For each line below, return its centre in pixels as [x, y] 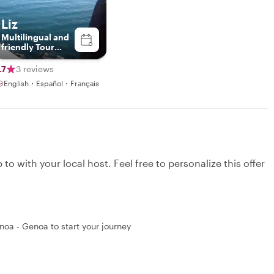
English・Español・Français [51, 83]
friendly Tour [28, 46]
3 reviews [35, 68]
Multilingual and [35, 37]
